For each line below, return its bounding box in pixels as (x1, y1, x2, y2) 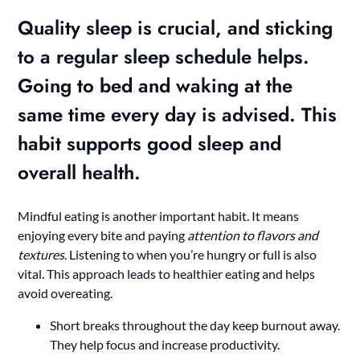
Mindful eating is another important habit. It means (18, 208, 300, 224)
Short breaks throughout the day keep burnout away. (50, 317, 341, 333)
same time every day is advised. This (18, 100, 337, 129)
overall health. (18, 158, 141, 187)
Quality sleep (18, 14, 133, 43)
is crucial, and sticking (132, 14, 333, 43)
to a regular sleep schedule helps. (18, 43, 310, 72)
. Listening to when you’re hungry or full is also (64, 247, 317, 263)
